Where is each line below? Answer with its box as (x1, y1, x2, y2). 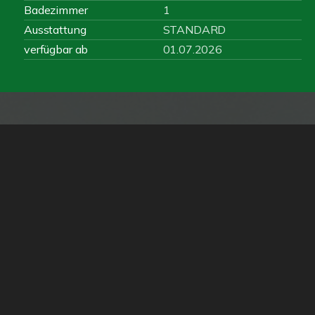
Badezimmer (24, 3, 88, 17)
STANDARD (162, 22, 226, 37)
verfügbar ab (24, 42, 89, 56)
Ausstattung (24, 22, 86, 37)
